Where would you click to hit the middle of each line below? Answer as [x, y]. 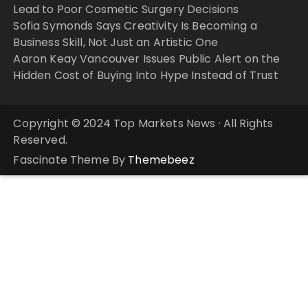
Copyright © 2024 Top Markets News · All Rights [143, 123]
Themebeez [161, 159]
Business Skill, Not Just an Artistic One [116, 42]
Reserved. [40, 140]
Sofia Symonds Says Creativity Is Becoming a [135, 25]
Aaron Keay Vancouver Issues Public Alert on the [147, 58]
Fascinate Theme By [71, 159]
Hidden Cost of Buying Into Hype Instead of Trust [146, 75]
